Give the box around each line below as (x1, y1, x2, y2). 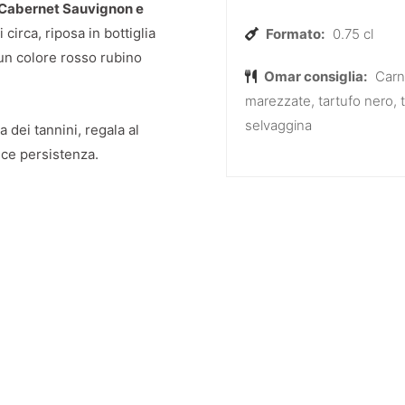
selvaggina (245, 116, 313, 134)
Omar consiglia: (261, 67, 368, 85)
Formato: (263, 24, 325, 42)
